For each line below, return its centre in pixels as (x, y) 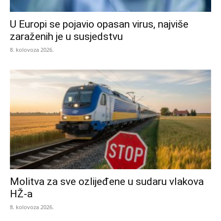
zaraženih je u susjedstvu (66, 37)
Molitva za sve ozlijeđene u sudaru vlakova (107, 181)
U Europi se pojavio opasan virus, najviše (99, 24)
